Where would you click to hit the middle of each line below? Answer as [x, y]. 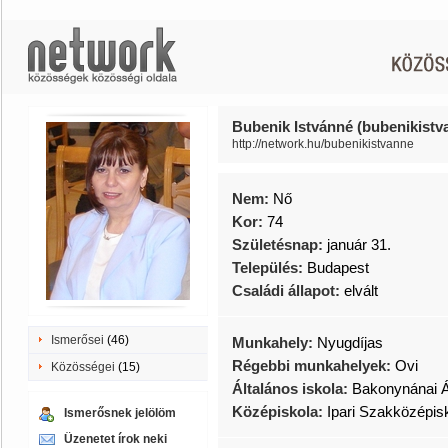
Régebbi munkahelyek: [313, 365]
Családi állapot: [288, 290]
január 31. [359, 244]
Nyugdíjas [350, 342]
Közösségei [83, 367]
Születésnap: [279, 244]
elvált [361, 290]
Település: [269, 267]
